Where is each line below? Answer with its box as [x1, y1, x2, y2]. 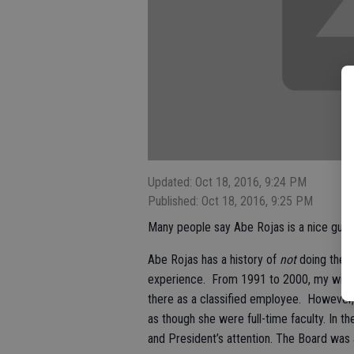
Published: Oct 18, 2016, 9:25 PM [148, 194, 313, 209]
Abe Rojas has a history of [148, 252, 280, 268]
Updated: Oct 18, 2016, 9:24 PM [148, 175, 307, 190]
